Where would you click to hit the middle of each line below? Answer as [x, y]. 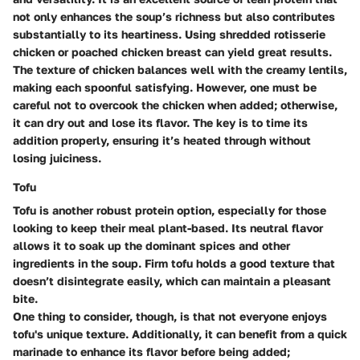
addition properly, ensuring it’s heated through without [162, 141]
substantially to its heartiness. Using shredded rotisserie [169, 35]
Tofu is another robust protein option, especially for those [170, 211]
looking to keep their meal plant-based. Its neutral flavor [168, 228]
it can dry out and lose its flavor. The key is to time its [160, 123]
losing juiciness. [57, 158]
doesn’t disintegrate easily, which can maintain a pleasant [172, 281]
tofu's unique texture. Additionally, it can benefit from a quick [180, 334]
